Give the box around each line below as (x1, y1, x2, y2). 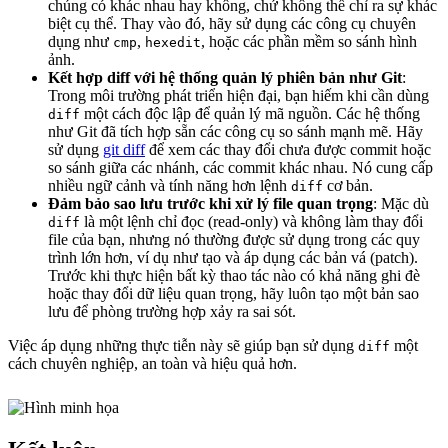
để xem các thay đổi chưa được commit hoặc (145, 141, 431, 159)
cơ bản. (323, 177, 373, 195)
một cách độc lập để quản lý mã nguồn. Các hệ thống (80, 105, 420, 123)
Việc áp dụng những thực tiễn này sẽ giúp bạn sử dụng (8, 337, 358, 355)
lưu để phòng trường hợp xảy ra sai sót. (48, 303, 296, 321)
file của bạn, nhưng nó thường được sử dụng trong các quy (48, 231, 420, 249)
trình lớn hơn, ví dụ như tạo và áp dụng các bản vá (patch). (48, 249, 418, 267)
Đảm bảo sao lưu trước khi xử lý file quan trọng (48, 195, 373, 213)
